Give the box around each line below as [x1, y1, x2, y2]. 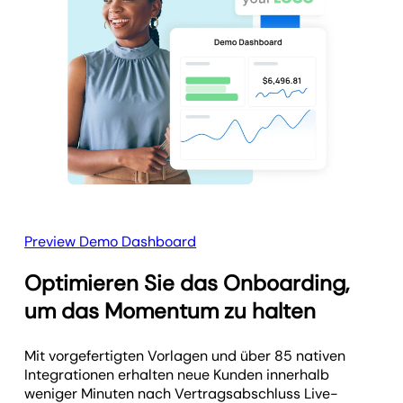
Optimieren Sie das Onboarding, [24, 269, 350, 298]
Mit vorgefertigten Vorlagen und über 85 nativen [24, 346, 346, 366]
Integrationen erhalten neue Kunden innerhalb [24, 365, 330, 385]
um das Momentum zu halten [24, 297, 317, 326]
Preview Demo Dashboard [24, 232, 197, 252]
